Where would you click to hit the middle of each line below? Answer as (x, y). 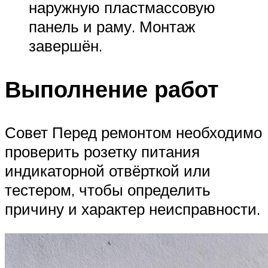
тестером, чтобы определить (108, 189)
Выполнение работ (112, 89)
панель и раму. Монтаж (112, 26)
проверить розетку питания (102, 151)
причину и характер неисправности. (133, 208)
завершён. (66, 45)
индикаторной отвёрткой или (108, 170)
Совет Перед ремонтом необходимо (133, 132)
